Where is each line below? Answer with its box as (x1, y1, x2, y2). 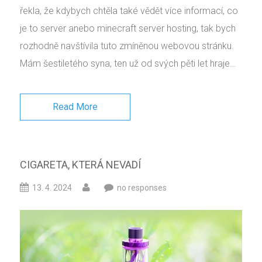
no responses (117, 183, 167, 193)
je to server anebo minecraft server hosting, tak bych (20, 23, 236, 35)
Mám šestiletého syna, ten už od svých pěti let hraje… (20, 58, 236, 70)
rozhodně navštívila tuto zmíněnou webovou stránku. (20, 40, 234, 52)
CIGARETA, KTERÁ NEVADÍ (20, 158, 141, 171)
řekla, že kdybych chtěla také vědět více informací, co (20, 5, 238, 17)
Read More (53, 101, 98, 113)
